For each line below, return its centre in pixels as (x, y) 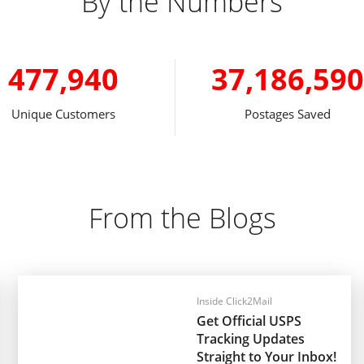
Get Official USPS (249, 321)
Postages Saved (287, 114)
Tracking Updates (251, 339)
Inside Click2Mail (234, 301)
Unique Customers (64, 114)
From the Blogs (182, 218)
